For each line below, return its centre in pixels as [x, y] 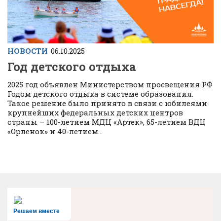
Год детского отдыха [72, 67]
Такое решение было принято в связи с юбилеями [107, 103]
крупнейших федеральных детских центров [95, 113]
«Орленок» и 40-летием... [55, 131]
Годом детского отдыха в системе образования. [100, 94]
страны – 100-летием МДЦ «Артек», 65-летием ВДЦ [107, 122]
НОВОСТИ [28, 51]
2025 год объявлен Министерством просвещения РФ [110, 85]
